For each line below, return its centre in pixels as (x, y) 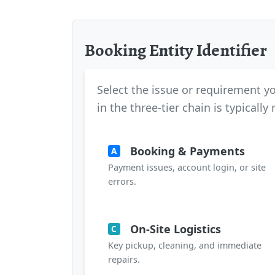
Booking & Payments (187, 151)
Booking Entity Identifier (176, 50)
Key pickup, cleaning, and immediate (185, 245)
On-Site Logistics (175, 229)
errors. (122, 181)
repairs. (124, 259)
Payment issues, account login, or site (187, 167)
